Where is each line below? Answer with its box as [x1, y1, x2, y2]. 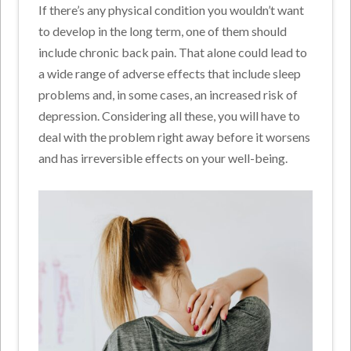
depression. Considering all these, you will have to [38, 108, 301, 124]
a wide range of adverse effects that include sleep [38, 66, 302, 81]
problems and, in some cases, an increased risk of [38, 87, 299, 103]
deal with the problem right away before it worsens [38, 129, 311, 145]
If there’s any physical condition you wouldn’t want [38, 2, 305, 18]
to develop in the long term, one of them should [38, 24, 288, 39]
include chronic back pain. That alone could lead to [38, 45, 308, 60]
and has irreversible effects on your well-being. [38, 150, 288, 166]
